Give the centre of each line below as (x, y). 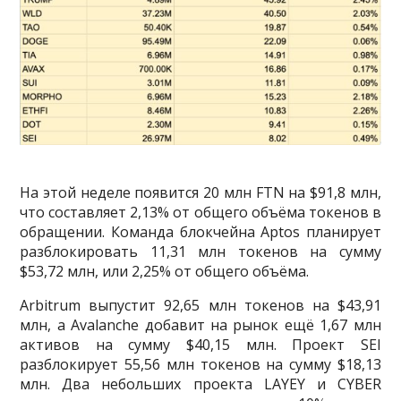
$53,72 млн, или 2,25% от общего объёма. (165, 271)
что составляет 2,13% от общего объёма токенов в (200, 212)
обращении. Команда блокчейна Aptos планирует (200, 231)
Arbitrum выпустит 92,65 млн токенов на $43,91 (200, 305)
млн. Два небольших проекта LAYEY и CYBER (200, 384)
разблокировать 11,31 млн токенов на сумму (200, 251)
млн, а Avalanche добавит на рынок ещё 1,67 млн (200, 324)
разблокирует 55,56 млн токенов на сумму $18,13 (200, 364)
